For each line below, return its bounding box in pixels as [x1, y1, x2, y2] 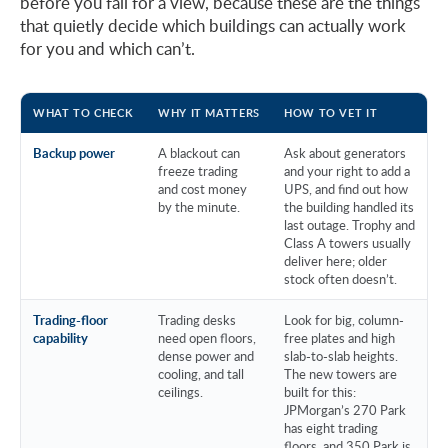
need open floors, [158, 328, 256, 347]
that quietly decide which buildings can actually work [20, 13, 406, 37]
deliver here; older [284, 251, 387, 270]
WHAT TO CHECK [33, 104, 134, 120]
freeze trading [158, 161, 238, 180]
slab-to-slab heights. [284, 346, 398, 365]
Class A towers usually [284, 233, 411, 252]
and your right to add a [284, 161, 410, 180]
